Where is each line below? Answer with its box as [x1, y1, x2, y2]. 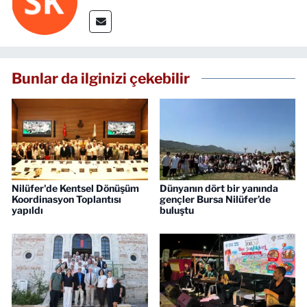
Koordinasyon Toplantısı [12, 193, 121, 206]
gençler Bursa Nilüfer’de [159, 193, 271, 206]
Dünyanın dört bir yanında [159, 182, 278, 195]
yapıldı [12, 204, 43, 217]
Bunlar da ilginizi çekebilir [12, 69, 190, 87]
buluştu [159, 204, 194, 217]
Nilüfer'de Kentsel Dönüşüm [12, 182, 139, 195]
